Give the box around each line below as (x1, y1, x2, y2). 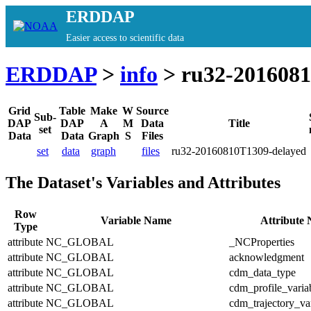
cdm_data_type (229, 266, 296, 278)
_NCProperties (229, 235, 294, 248)
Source (136, 104, 169, 117)
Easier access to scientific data (66, 33, 184, 43)
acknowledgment (229, 251, 304, 263)
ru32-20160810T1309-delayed (171, 144, 306, 157)
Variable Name (101, 214, 171, 226)
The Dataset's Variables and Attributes (6, 173, 280, 192)
